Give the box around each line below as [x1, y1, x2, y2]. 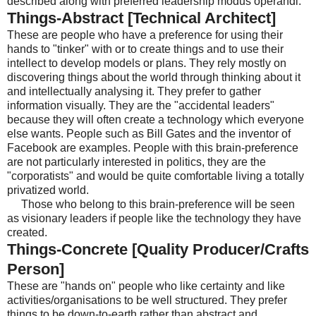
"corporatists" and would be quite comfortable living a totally [7, 170, 304, 183]
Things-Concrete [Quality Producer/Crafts [7, 241, 309, 259]
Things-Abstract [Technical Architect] [7, 9, 276, 28]
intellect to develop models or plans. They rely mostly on [7, 57, 286, 70]
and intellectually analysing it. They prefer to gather [7, 85, 261, 98]
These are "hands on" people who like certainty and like [7, 280, 285, 293]
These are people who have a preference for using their [7, 29, 283, 42]
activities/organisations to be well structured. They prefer [7, 294, 287, 307]
